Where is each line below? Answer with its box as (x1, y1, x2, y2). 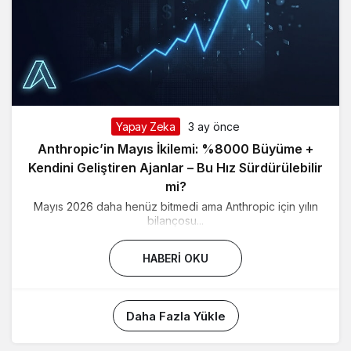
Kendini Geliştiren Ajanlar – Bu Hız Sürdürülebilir (28, 160, 323, 176)
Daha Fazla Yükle (125, 309, 226, 324)
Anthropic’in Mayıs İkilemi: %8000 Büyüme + (38, 141, 313, 157)
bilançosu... (147, 214, 204, 228)
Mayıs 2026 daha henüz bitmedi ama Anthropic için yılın (33, 200, 318, 214)
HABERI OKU (143, 251, 208, 266)
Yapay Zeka (116, 120, 175, 134)
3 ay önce (187, 120, 240, 134)
